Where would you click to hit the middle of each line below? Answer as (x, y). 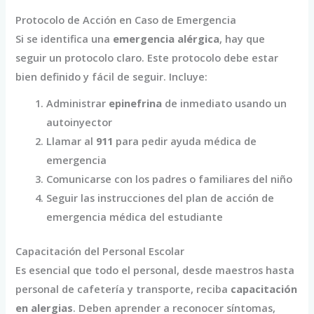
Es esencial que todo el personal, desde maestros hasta (155, 269)
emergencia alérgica (166, 39)
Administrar (78, 103)
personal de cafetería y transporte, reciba (123, 288)
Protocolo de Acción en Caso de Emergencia (126, 20)
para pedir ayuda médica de (185, 141)
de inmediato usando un (225, 103)
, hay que (243, 39)
